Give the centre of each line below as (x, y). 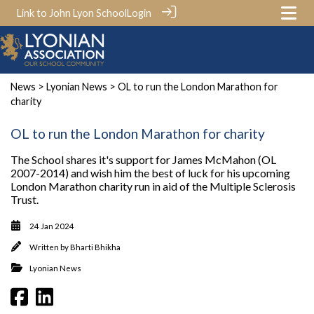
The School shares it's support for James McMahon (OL (143, 159)
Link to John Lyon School (72, 13)
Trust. (25, 199)
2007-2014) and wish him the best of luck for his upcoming (150, 172)
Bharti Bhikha (95, 247)
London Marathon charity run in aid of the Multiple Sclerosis (153, 186)
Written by (50, 247)
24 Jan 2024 (52, 226)
